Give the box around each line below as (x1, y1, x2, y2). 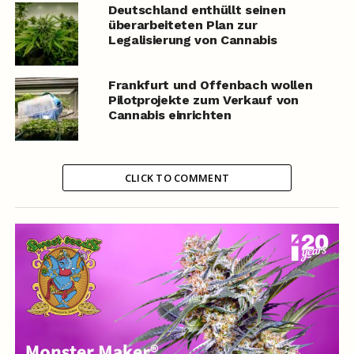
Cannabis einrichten (107, 107, 232, 123)
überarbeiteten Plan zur (107, 17, 258, 33)
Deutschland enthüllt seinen (107, 2, 286, 18)
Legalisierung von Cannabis (107, 32, 277, 48)
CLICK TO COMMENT (124, 171, 230, 186)
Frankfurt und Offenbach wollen (107, 77, 313, 93)
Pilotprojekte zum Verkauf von (107, 92, 299, 108)
